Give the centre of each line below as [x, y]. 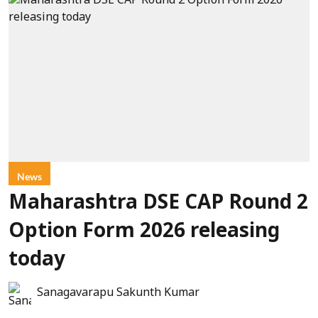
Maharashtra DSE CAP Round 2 [158, 203]
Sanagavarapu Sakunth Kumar [118, 293]
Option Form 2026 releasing [144, 232]
